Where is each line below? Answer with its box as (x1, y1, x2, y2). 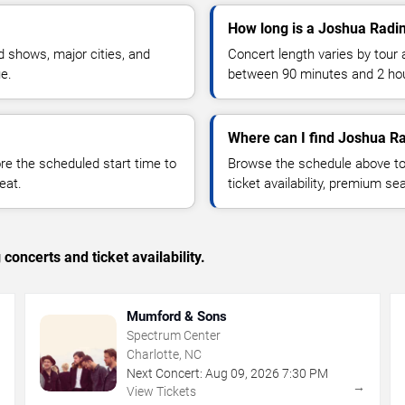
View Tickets (127, 383, 197, 399)
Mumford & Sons (127, 307, 228, 325)
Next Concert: (127, 365, 203, 381)
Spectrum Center (127, 327, 221, 343)
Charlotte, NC (127, 346, 202, 362)
